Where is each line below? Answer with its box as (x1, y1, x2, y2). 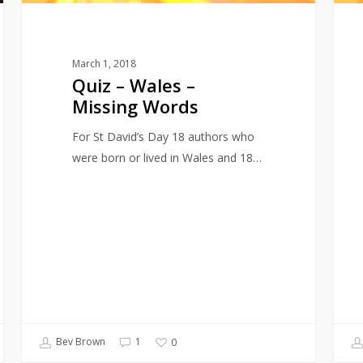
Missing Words (71, 93, 199, 118)
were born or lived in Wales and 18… (71, 149, 262, 165)
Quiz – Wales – (71, 72, 195, 97)
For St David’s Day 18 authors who (71, 128, 254, 144)
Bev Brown (53, 335, 105, 349)
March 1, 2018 (71, 56, 136, 70)
